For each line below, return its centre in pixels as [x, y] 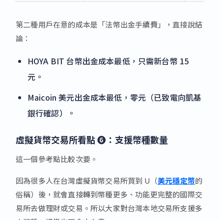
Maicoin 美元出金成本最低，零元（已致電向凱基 [115, 97]
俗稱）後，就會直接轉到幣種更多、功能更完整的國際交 [109, 194]
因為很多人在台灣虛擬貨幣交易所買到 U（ [87, 180]
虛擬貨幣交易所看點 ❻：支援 [74, 139]
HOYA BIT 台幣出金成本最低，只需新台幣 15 [108, 61]
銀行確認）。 [51, 113]
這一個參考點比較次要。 [57, 159]
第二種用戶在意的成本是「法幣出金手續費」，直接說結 [109, 24]
